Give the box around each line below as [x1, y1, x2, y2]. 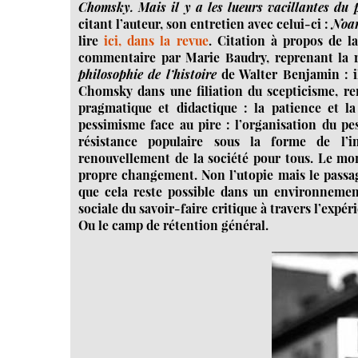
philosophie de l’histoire [78, 65, 217, 82]
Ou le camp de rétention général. [78, 216, 269, 233]
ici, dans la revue [104, 31, 209, 49]
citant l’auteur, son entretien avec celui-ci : [78, 14, 332, 32]
